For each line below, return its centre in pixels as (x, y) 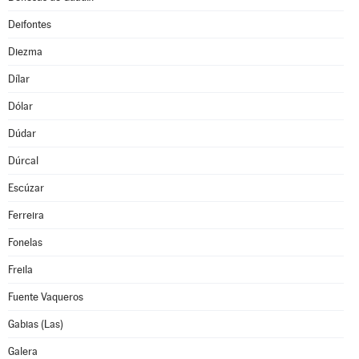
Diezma (25, 52)
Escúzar (26, 188)
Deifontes (30, 24)
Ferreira (26, 215)
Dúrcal (23, 161)
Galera (23, 351)
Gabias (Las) (36, 324)
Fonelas (25, 242)
